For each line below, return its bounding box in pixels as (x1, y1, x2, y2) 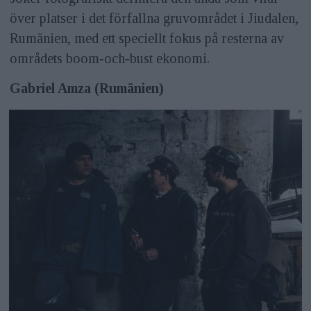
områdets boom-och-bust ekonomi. (9, 50, 210, 66)
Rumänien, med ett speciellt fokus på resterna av (9, 30, 284, 46)
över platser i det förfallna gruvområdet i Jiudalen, (9, 10, 299, 26)
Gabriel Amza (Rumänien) (9, 80, 164, 96)
